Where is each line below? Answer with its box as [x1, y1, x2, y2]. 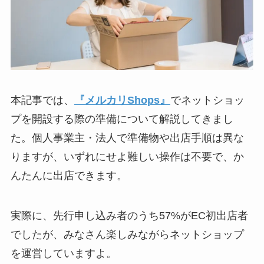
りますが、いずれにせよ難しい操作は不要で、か [10, 151, 244, 163]
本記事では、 [10, 94, 74, 107]
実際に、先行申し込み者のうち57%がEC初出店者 [10, 210, 248, 222]
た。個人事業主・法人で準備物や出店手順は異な [10, 132, 244, 144]
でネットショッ [170, 94, 245, 107]
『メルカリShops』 [74, 94, 170, 107]
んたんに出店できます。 [10, 170, 127, 182]
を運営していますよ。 [10, 247, 117, 260]
